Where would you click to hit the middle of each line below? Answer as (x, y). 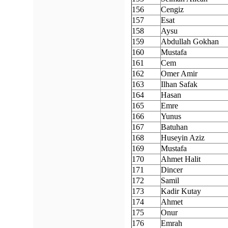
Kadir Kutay (181, 191)
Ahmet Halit (181, 159)
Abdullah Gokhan (190, 41)
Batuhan (174, 127)
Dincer (172, 170)
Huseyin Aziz (183, 138)
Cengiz (172, 9)
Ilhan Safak (179, 84)
